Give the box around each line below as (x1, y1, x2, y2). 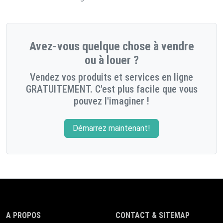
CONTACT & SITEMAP (115, 210, 190, 220)
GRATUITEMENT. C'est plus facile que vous (25, 83, 198, 95)
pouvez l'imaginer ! (74, 95, 149, 107)
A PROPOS (6, 210, 41, 220)
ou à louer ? (84, 53, 139, 67)
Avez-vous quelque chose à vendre (29, 39, 194, 53)
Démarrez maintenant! (73, 123, 150, 133)
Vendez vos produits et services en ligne (30, 71, 193, 83)
